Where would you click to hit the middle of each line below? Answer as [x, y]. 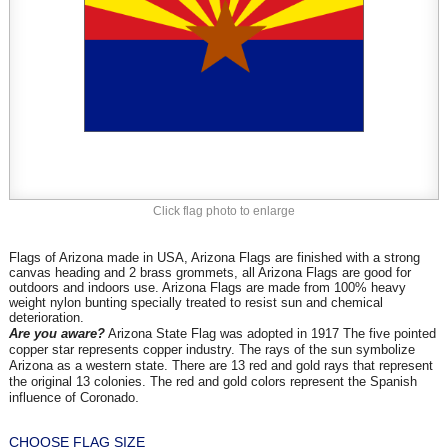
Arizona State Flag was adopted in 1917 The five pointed [270, 333]
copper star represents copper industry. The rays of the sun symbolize [211, 349]
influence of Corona [64, 397]
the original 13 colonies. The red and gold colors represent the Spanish [212, 381]
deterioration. [46, 317]
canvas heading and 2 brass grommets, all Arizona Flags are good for [209, 272]
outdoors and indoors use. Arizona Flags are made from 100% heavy [207, 287]
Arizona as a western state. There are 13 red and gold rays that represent [220, 365]
